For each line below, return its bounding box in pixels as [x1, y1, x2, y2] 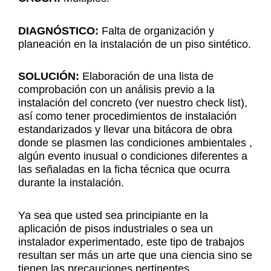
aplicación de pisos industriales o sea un [18, 222, 213, 235]
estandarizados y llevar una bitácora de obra [18, 123, 232, 135]
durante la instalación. [18, 177, 124, 189]
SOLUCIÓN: [18, 70, 79, 82]
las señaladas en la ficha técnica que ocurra [18, 163, 230, 175]
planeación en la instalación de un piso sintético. [18, 38, 251, 50]
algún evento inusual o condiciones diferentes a [18, 150, 247, 162]
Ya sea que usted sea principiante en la [18, 209, 208, 221]
